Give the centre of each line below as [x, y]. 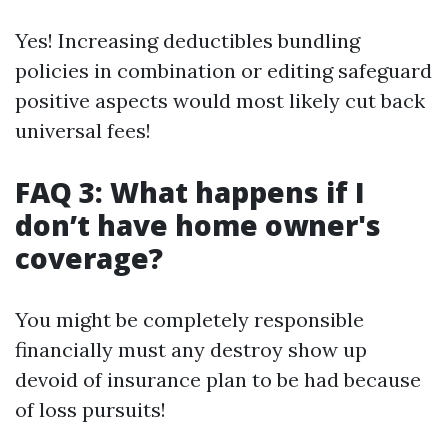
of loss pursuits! [90, 409]
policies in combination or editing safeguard [223, 70]
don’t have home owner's [198, 225]
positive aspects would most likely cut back [220, 100]
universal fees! [83, 130]
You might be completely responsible [189, 319]
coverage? [89, 258]
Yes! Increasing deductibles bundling [187, 40]
